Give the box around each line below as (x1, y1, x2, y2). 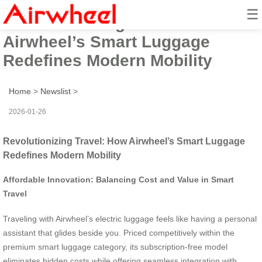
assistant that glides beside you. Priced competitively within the (3, 227, 235, 237)
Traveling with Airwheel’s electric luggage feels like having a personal (3, 213, 257, 223)
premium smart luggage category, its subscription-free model (3, 242, 227, 251)
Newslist (40, 86, 71, 96)
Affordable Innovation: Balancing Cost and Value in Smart (3, 175, 234, 185)
